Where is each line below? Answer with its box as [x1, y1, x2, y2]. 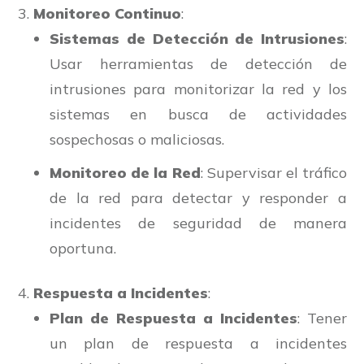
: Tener [297, 309, 347, 328]
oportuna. [50, 239, 116, 258]
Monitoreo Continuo [33, 4, 181, 24]
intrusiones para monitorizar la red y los [50, 80, 347, 99]
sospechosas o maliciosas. [50, 130, 224, 149]
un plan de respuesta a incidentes [50, 334, 347, 353]
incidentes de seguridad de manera [50, 214, 347, 233]
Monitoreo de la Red [50, 163, 201, 183]
